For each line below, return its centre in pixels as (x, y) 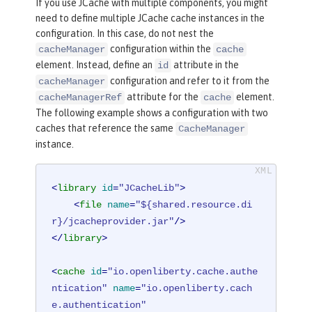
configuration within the (161, 48)
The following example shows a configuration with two (152, 112)
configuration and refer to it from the (189, 80)
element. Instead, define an (95, 64)
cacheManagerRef (80, 97)
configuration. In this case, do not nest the (125, 33)
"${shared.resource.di (194, 204)
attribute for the (163, 96)
